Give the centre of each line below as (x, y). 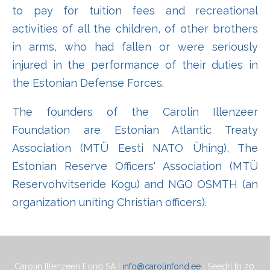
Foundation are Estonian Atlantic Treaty (135, 130)
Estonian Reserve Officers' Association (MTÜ (135, 166)
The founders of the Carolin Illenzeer (135, 112)
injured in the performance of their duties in (135, 65)
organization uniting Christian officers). (109, 202)
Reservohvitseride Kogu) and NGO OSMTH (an (135, 184)
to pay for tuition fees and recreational (135, 11)
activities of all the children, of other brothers (135, 29)
